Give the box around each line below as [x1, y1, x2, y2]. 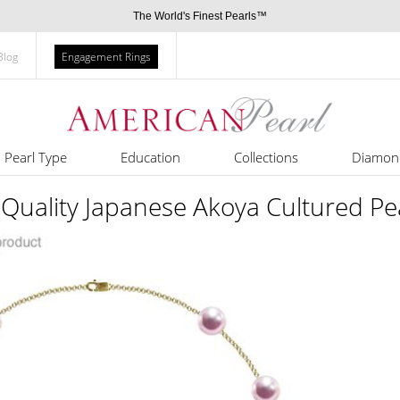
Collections [233, 148, 298, 166]
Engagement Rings [62, 49, 151, 64]
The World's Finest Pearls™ [133, 10, 267, 22]
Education [120, 148, 180, 166]
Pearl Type [4, 148, 67, 166]
